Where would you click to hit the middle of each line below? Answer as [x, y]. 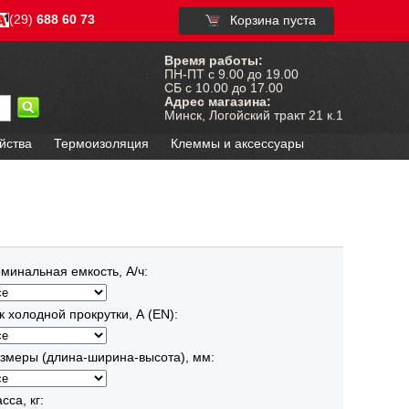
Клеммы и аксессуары [237, 143]
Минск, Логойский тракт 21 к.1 [254, 115]
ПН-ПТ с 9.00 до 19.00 [231, 74]
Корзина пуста [273, 20]
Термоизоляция [101, 143]
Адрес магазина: [218, 102]
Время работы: [214, 61]
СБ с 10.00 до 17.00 [224, 88]
